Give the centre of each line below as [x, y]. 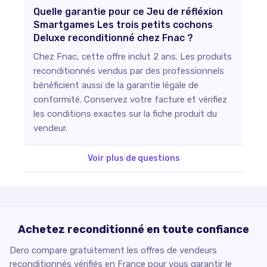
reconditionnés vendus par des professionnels [129, 71]
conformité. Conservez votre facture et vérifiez [130, 100]
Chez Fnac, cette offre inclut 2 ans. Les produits [133, 57]
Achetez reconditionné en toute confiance [133, 230]
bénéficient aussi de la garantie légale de [116, 86]
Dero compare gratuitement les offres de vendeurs [113, 251]
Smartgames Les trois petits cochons [123, 25]
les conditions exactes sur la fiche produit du [125, 114]
